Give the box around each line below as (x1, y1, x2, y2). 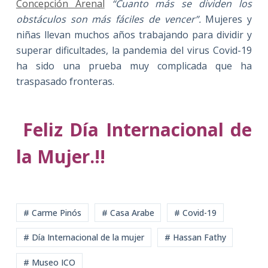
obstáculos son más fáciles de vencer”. (16, 12, 201, 26)
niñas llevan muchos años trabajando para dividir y (16, 28, 252, 41)
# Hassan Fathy (164, 232, 226, 243)
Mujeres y (200, 12, 252, 26)
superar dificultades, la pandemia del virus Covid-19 (16, 43, 252, 57)
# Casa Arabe (101, 206, 154, 218)
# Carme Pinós (23, 206, 81, 218)
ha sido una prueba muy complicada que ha (16, 59, 252, 72)
